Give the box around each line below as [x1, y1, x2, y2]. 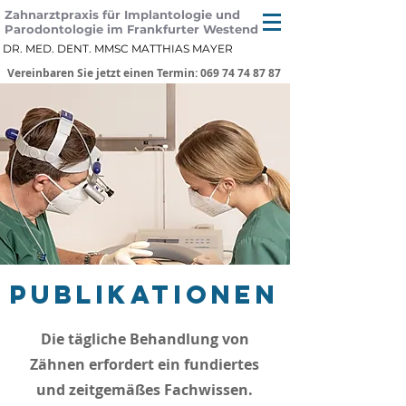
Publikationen [10, 278, 279, 311]
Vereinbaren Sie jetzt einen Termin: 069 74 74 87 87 [7, 65, 281, 81]
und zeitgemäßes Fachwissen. [36, 380, 253, 400]
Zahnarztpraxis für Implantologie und [5, 7, 240, 22]
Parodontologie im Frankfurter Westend [5, 22, 258, 36]
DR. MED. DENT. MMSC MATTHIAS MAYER [2, 42, 233, 55]
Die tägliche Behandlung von [40, 329, 249, 349]
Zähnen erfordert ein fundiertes [30, 354, 259, 374]
